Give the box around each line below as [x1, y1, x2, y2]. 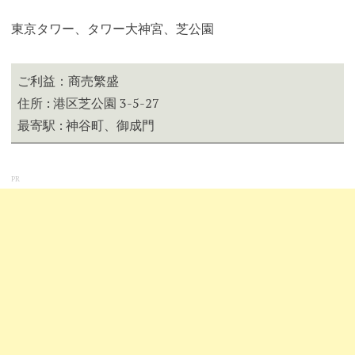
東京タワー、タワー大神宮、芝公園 [10, 20, 214, 38]
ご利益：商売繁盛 [17, 71, 119, 90]
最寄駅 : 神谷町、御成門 [17, 116, 155, 134]
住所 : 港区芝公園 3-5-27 [17, 94, 159, 112]
